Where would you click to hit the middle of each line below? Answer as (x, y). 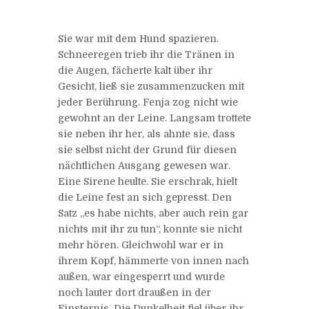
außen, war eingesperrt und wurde (141, 276)
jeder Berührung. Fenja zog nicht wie (148, 102)
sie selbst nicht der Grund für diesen (147, 149)
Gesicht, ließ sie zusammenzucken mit (151, 86)
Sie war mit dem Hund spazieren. (138, 38)
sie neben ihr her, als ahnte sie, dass (147, 133)
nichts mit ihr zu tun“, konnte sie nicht (150, 229)
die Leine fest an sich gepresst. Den (145, 197)
